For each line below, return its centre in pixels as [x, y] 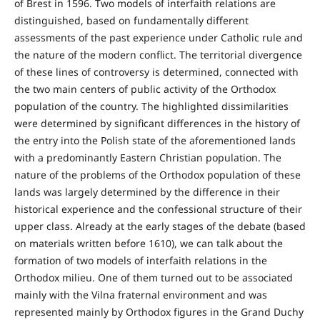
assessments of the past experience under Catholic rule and [158, 37]
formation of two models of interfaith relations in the [140, 260]
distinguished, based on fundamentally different [131, 20]
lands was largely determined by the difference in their [147, 192]
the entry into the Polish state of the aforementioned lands [155, 140]
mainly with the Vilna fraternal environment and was [140, 295]
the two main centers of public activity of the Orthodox [145, 89]
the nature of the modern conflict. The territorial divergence [158, 55]
